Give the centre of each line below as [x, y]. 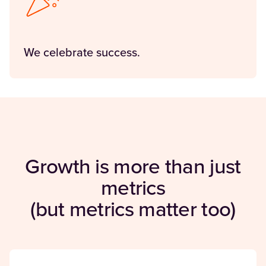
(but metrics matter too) [133, 210]
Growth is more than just [133, 167]
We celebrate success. [82, 53]
